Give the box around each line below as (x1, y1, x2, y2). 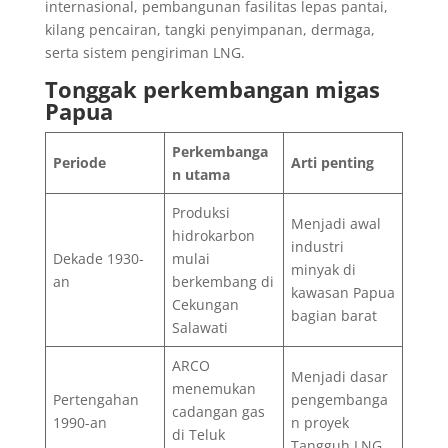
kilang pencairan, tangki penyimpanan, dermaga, (44, 19, 375, 39)
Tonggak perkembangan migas (44, 73, 380, 104)
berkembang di (171, 271, 274, 291)
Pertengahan (52, 389, 139, 409)
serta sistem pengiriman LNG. (44, 42, 245, 62)
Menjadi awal (290, 213, 381, 233)
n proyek (290, 412, 349, 432)
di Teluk (171, 424, 225, 444)
